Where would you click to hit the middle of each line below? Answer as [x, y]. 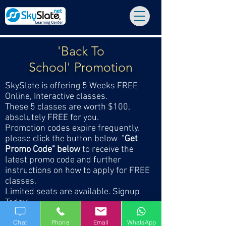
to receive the [108, 150]
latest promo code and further [63, 160]
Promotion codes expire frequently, [72, 128]
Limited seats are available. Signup [72, 192]
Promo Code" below [44, 150]
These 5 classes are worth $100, [68, 107]
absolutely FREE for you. [53, 118]
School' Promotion [81, 67]
